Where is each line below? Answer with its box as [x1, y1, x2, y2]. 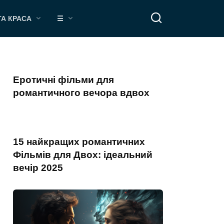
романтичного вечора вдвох [13, 87, 149, 98]
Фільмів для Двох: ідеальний [13, 149, 152, 160]
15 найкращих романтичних [13, 136, 145, 147]
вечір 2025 [13, 162, 63, 173]
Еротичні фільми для [13, 74, 114, 85]
